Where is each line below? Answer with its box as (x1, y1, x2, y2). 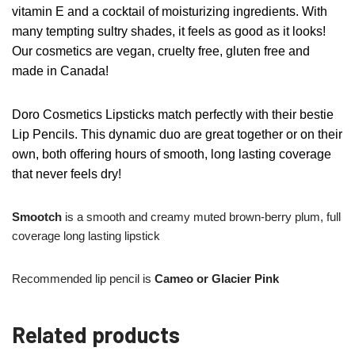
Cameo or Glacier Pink (155, 272, 279, 285)
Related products (12, 321, 180, 348)
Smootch (12, 210, 62, 223)
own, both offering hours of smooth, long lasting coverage (12, 147, 331, 161)
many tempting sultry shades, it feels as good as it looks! (12, 25, 326, 38)
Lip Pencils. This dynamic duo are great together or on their (12, 128, 342, 141)
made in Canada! (12, 64, 109, 78)
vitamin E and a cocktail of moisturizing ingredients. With (12, 5, 327, 18)
